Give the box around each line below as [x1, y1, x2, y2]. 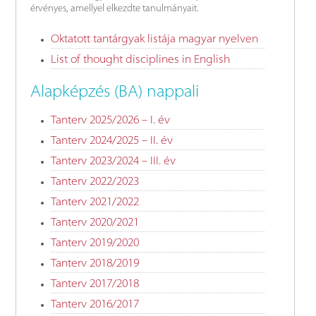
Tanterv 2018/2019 [51, 258, 140, 270]
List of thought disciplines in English [51, 54, 231, 66]
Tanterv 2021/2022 [51, 197, 140, 209]
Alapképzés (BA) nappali [30, 84, 200, 101]
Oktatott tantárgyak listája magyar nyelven [51, 34, 259, 46]
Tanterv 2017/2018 [51, 279, 140, 291]
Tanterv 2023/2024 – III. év [51, 156, 176, 168]
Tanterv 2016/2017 [51, 299, 140, 311]
